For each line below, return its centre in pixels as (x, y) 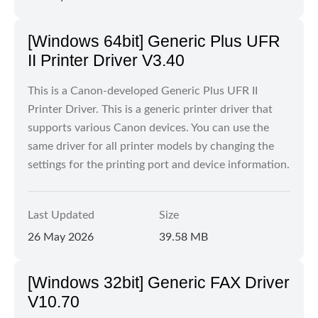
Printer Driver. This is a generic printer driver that (150, 109)
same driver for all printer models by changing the (151, 146)
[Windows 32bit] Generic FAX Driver (159, 283)
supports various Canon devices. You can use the (148, 128)
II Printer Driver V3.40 (106, 60)
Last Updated (61, 215)
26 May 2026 (61, 237)
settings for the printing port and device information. (159, 165)
